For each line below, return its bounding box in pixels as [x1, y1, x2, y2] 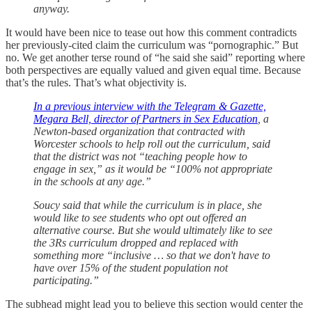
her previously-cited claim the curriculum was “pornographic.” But [6, 38, 298, 51]
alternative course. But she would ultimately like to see [33, 224, 272, 236]
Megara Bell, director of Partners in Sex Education [33, 112, 258, 125]
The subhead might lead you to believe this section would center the [6, 297, 303, 310]
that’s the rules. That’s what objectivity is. [6, 76, 192, 88]
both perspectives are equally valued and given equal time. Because [6, 63, 301, 76]
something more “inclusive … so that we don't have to [33, 249, 270, 261]
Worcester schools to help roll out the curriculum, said [33, 137, 270, 150]
